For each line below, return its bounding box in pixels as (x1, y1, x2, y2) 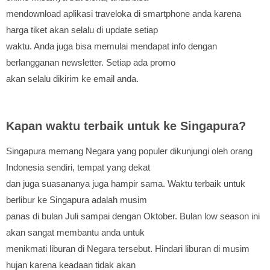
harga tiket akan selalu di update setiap (6, 25, 158, 36)
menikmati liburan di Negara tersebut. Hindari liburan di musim (6, 243, 250, 254)
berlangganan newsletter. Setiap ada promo (6, 57, 175, 68)
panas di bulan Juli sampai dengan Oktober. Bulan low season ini (6, 211, 260, 222)
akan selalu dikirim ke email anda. (6, 74, 139, 84)
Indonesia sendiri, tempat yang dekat (6, 162, 150, 173)
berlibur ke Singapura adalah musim (6, 195, 147, 206)
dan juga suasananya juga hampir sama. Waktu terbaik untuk (6, 178, 245, 189)
